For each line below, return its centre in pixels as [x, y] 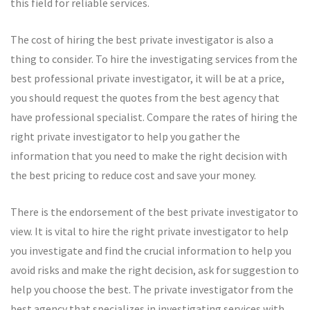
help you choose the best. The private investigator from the [152, 289]
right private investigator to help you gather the [125, 136]
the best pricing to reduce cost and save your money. [133, 175]
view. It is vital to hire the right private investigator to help [149, 231]
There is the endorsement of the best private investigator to [154, 212]
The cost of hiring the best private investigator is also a [142, 39]
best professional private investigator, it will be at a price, [147, 78]
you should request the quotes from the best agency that [145, 98]
